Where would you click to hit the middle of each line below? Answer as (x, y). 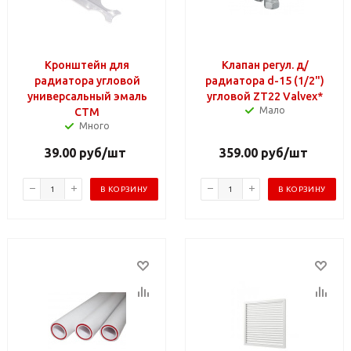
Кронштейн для (87, 65)
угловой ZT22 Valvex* (265, 96)
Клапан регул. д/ (265, 65)
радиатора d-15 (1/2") (265, 80)
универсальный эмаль (87, 96)
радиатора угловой (87, 80)
